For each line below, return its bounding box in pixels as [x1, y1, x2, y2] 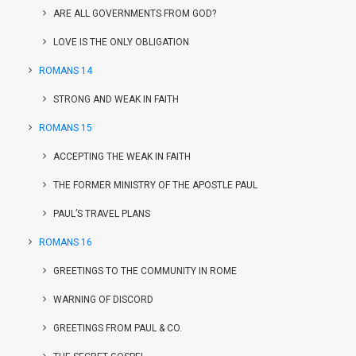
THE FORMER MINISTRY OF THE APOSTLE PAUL [53, 180, 257, 191]
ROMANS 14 [39, 65, 92, 76]
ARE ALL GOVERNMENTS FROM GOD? [53, 8, 216, 19]
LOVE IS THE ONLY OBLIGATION [53, 37, 189, 48]
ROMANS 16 [39, 237, 92, 248]
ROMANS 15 [39, 122, 92, 133]
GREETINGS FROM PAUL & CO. [53, 323, 182, 334]
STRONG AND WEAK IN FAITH [53, 94, 179, 105]
